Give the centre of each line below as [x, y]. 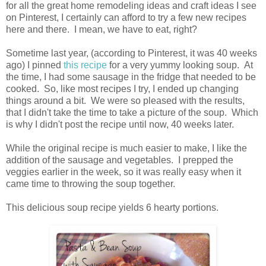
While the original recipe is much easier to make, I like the [126, 148]
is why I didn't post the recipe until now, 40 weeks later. [122, 124]
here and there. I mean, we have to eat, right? [104, 29]
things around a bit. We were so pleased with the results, [125, 100]
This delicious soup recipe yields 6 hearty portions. [115, 207]
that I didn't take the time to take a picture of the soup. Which [132, 112]
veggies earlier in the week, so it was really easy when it [123, 172]
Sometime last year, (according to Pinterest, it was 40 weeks [132, 53]
